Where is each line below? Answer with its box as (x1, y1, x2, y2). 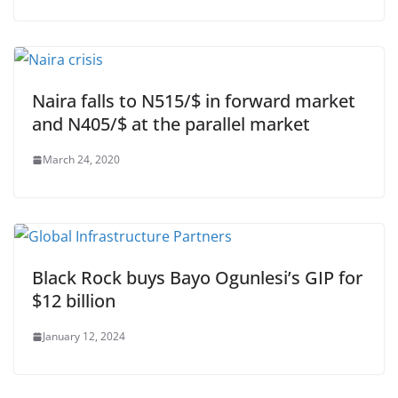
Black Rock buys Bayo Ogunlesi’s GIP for (32, 266, 362, 290)
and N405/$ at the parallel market (32, 112, 310, 136)
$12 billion (32, 289, 115, 313)
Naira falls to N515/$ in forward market (32, 89, 355, 113)
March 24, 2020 (43, 152, 120, 167)
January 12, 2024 (43, 329, 125, 344)
